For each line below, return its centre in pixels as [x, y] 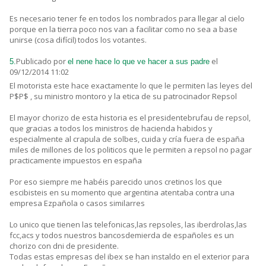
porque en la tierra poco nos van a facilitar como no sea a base [123, 29]
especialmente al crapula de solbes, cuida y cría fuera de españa [127, 139]
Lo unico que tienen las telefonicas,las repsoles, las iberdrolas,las [128, 224]
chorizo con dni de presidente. [64, 246]
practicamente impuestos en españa [76, 160]
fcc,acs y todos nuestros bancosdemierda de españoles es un [122, 235]
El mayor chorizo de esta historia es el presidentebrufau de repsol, [130, 117]
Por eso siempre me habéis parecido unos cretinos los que [116, 181]
